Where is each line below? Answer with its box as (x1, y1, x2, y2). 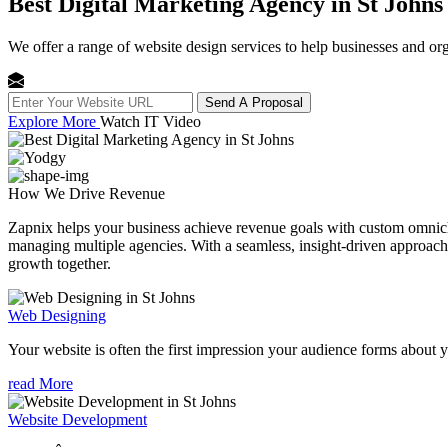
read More (8, 374, 73, 392)
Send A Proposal (205, 94, 303, 110)
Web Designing (8, 306, 106, 324)
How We (8, 184, 69, 202)
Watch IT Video (100, 112, 201, 130)
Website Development (8, 410, 147, 428)
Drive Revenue (69, 184, 165, 202)
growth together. (8, 254, 111, 272)
